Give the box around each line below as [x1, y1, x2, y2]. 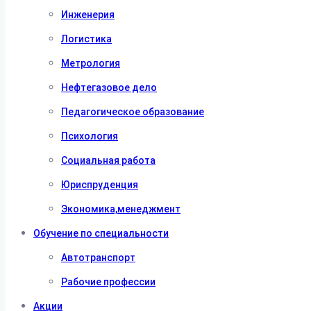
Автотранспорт [61, 252, 135, 263]
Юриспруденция [61, 179, 138, 190]
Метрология [61, 58, 120, 69]
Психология [61, 131, 118, 142]
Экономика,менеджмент [61, 203, 180, 215]
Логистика [61, 33, 112, 44]
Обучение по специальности [33, 228, 169, 239]
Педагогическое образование [61, 106, 204, 117]
